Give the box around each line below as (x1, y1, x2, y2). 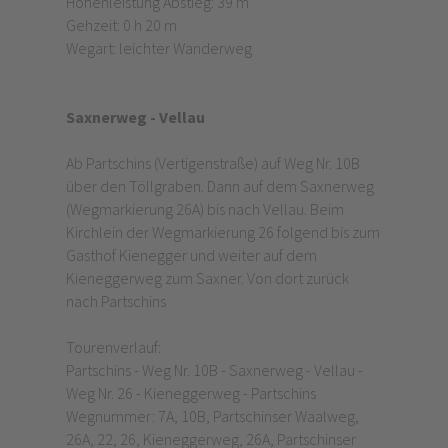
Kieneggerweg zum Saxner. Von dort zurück (65, 268, 349, 289)
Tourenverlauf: (65, 337, 164, 358)
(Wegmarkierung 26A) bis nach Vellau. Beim (65, 199, 344, 220)
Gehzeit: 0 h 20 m (65, 15, 180, 36)
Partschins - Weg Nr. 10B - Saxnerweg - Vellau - (65, 360, 363, 381)
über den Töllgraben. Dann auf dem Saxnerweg (65, 176, 374, 197)
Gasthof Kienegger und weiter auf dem (65, 245, 317, 266)
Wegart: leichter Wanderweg (65, 38, 255, 59)
